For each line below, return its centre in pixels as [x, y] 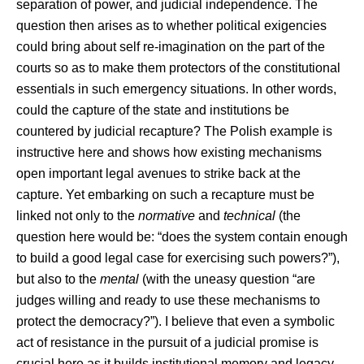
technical [249, 216]
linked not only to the [77, 216]
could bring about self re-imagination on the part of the [171, 47]
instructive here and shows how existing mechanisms [169, 152]
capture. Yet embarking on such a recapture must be [165, 195]
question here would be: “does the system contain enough [182, 237]
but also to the [58, 279]
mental [119, 279]
